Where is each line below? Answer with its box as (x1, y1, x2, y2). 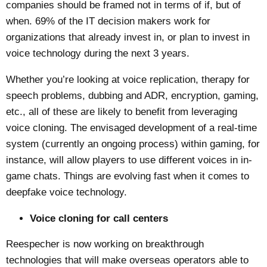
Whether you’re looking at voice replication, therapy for (6, 73, 250, 85)
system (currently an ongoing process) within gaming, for (6, 138, 260, 150)
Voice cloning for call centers (30, 212, 169, 224)
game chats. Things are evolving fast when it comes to (6, 170, 250, 182)
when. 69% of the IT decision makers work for (6, 15, 211, 27)
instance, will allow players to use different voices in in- (6, 154, 253, 166)
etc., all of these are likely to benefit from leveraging (6, 105, 238, 117)
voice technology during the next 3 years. (6, 47, 190, 59)
